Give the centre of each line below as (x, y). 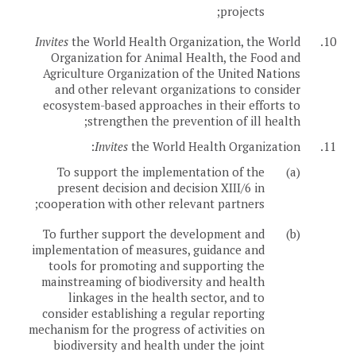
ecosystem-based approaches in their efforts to (172, 105)
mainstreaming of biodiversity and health (153, 282)
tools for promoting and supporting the (157, 266)
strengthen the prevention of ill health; (194, 121)
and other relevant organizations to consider (178, 89)
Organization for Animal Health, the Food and (176, 58)
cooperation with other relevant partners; (151, 204)
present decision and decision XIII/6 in (161, 188)
